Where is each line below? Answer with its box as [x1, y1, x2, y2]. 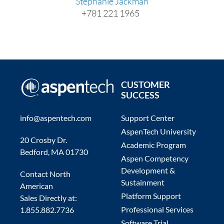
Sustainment [121, 177, 164, 187]
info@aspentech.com [20, 113, 92, 123]
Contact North [20, 169, 71, 179]
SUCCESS [121, 89, 159, 101]
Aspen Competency [121, 153, 188, 163]
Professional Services [121, 204, 193, 214]
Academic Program [121, 140, 186, 150]
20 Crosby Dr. [20, 135, 67, 145]
